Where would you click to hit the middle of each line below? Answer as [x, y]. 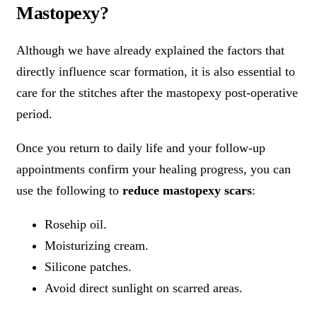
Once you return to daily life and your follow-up [141, 148]
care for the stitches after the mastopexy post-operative [157, 92]
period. [34, 114]
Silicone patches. [88, 266]
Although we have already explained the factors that [150, 50]
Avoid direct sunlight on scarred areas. [144, 288]
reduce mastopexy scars [187, 190]
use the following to [69, 190]
